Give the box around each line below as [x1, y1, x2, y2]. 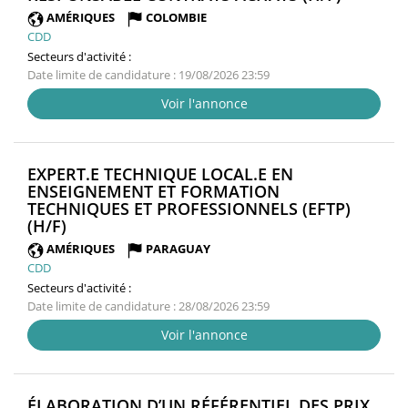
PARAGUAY [146, 240, 210, 257]
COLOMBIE [146, 9, 207, 26]
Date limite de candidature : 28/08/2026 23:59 [27, 297, 270, 314]
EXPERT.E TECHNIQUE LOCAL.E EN [27, 162, 293, 185]
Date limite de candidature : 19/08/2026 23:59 [27, 66, 270, 83]
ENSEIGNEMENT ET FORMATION [27, 179, 280, 202]
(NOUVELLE [66, 213, 155, 236]
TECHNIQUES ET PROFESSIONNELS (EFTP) [27, 197, 351, 219]
